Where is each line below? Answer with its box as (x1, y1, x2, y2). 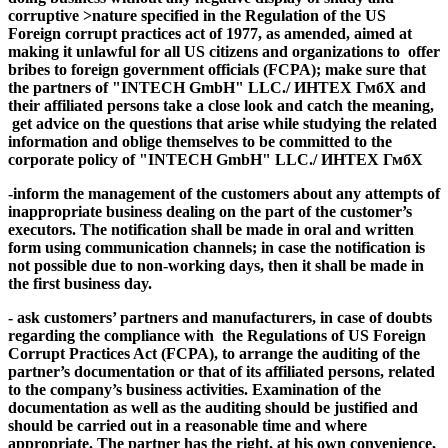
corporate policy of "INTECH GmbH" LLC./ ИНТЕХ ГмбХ (8, 150, 423, 168)
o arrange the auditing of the (227, 344, 420, 362)
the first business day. (8, 274, 152, 292)
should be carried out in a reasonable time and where (8, 416, 367, 434)
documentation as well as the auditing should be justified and (8, 398, 418, 416)
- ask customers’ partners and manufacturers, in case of (8, 308, 386, 326)
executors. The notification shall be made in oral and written (8, 220, 414, 238)
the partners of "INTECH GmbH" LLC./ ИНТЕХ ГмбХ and (8, 78, 426, 96)
